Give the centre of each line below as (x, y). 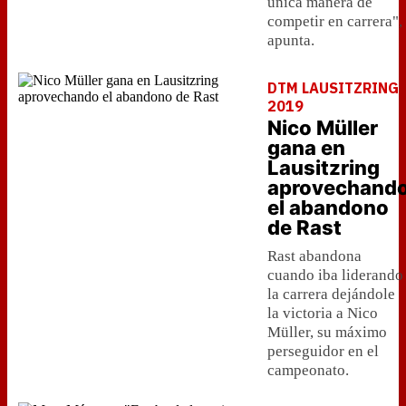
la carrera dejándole (331, 294)
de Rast (304, 227)
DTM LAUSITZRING (333, 88)
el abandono (328, 208)
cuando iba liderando (335, 275)
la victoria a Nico (323, 313)
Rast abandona (314, 256)
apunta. (291, 40)
